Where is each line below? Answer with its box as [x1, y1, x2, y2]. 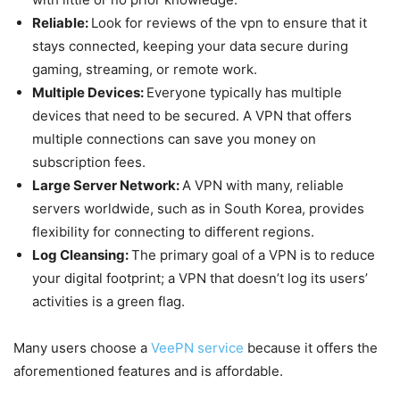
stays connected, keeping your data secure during [32, 37, 348, 54]
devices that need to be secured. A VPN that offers [32, 106, 352, 124]
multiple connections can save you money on [32, 129, 316, 147]
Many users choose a [13, 338, 151, 356]
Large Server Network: [32, 176, 182, 194]
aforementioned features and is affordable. [13, 362, 283, 379]
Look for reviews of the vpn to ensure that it [91, 13, 367, 31]
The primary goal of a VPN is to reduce [131, 246, 375, 263]
